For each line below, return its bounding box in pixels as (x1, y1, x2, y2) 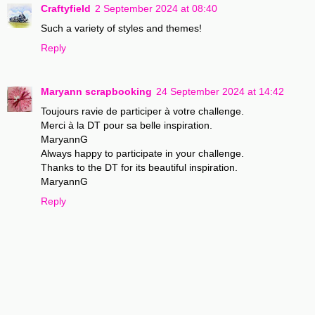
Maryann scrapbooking (41, 86, 152, 98)
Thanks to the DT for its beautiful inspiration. (41, 162, 238, 174)
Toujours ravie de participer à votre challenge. (41, 105, 244, 117)
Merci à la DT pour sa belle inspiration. (41, 120, 212, 131)
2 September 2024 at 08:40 (95, 3, 217, 15)
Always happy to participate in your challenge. (41, 148, 244, 160)
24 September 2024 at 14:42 (156, 86, 284, 98)
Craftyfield (41, 3, 91, 15)
